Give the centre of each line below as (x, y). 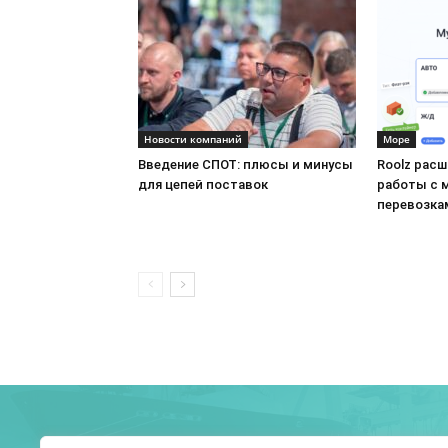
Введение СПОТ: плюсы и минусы (245, 164)
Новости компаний (193, 139)
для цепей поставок (203, 184)
